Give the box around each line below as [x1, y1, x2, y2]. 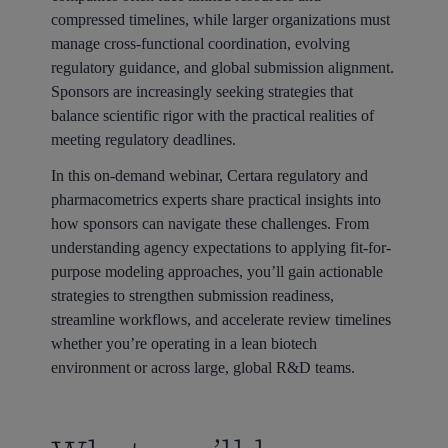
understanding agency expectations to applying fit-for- [50, 239, 391, 257]
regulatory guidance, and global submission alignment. [50, 58, 394, 76]
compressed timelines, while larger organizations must [50, 10, 390, 28]
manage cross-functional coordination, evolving [50, 34, 350, 52]
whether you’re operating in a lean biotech [50, 335, 317, 353]
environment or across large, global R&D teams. [50, 359, 355, 377]
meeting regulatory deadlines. [50, 130, 236, 148]
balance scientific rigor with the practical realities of [50, 106, 374, 124]
